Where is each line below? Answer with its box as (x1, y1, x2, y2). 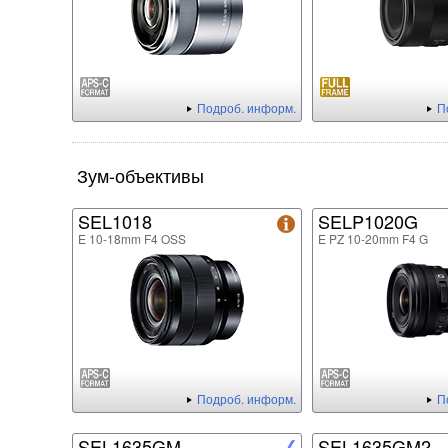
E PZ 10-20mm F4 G (318, 230, 428, 248)
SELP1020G (318, 208, 418, 235)
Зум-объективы (77, 162, 204, 189)
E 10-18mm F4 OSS (78, 230, 186, 248)
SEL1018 (78, 208, 152, 235)
